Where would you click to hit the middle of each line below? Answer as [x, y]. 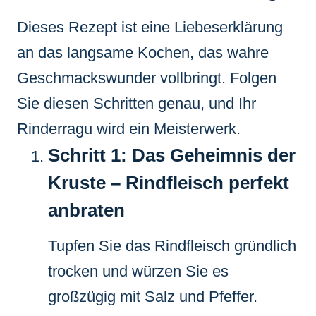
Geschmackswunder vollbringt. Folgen [147, 78]
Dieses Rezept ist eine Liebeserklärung [150, 27]
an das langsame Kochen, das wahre [143, 52]
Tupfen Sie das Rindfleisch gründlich [172, 245]
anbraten [86, 210]
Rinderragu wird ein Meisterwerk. [129, 128]
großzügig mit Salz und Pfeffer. [153, 296]
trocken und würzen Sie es [138, 271]
